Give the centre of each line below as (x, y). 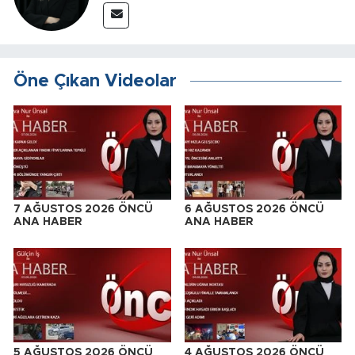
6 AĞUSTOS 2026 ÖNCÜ (254, 209)
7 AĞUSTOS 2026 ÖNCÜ (83, 209)
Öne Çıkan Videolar (95, 81)
